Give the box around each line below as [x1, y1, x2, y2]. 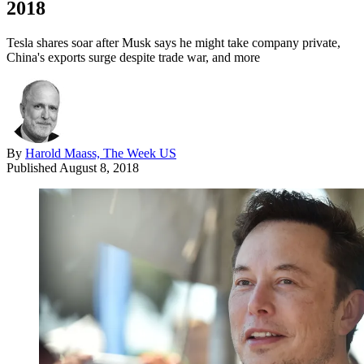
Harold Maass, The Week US [25, 145, 176, 160]
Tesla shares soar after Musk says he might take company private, [6, 35, 340, 50]
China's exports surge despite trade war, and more [6, 50, 260, 64]
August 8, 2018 [59, 160, 139, 175]
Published [6, 160, 59, 175]
